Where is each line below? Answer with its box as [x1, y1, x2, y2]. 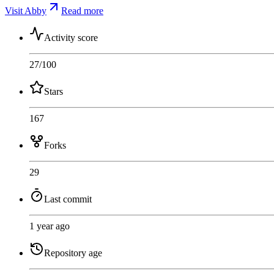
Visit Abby [5, 5, 46, 16]
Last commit [44, 193, 92, 204]
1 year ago [29, 220, 70, 231]
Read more [61, 5, 103, 16]
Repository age [44, 247, 102, 258]
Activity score [44, 32, 98, 43]
